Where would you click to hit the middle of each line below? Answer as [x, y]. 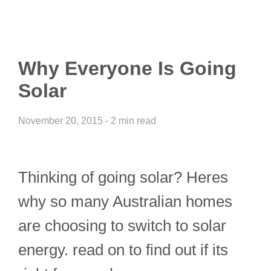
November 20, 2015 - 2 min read [87, 120]
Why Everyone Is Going [127, 69]
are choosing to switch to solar [122, 225]
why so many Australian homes [125, 201]
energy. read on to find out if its [123, 250]
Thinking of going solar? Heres [123, 177]
